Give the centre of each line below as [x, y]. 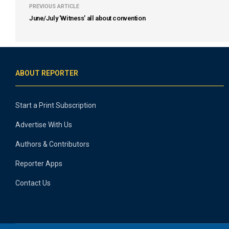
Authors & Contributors [52, 144]
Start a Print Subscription [56, 105]
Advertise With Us [44, 124]
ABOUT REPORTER [47, 73]
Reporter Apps [39, 163]
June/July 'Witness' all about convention [87, 18]
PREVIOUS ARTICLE [54, 6]
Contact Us [33, 183]
